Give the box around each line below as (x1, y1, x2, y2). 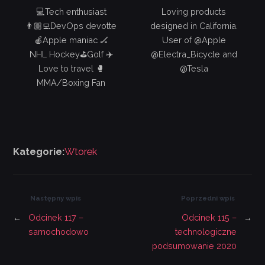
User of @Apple (161, 35, 226, 46)
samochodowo (28, 227, 89, 237)
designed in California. (150, 21, 238, 31)
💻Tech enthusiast (35, 7, 106, 17)
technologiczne (174, 227, 237, 237)
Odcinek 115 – (181, 212, 237, 223)
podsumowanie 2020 (151, 241, 237, 251)
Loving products (161, 7, 227, 17)
